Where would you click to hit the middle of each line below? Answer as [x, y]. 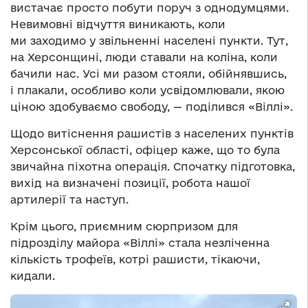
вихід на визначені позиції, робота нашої [130, 183]
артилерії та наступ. [69, 200]
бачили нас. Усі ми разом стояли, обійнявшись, [148, 74]
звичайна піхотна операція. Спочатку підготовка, [153, 167]
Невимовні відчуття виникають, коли [118, 24]
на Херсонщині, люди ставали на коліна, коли [144, 57]
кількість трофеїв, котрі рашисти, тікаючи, [135, 260]
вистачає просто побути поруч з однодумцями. [150, 8]
